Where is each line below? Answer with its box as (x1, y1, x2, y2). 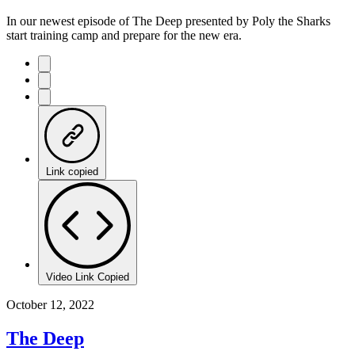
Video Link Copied (46, 270, 129, 283)
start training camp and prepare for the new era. (6, 28, 242, 42)
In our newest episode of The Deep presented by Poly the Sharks (6, 13, 330, 28)
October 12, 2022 (6, 297, 94, 311)
